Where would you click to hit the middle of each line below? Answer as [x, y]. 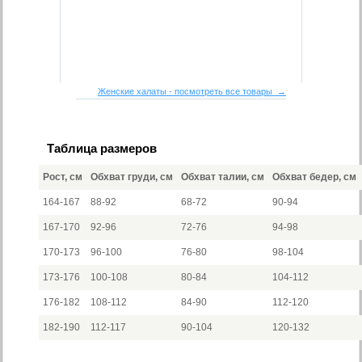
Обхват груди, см [132, 177]
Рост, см [63, 177]
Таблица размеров [102, 148]
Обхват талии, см [223, 177]
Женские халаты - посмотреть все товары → [192, 91]
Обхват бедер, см [315, 177]
